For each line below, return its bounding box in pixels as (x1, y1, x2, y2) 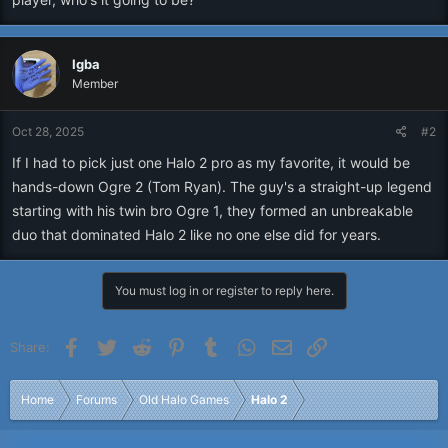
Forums (76, 392, 117, 407)
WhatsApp (258, 337, 323, 353)
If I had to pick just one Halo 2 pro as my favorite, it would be (12, 154, 410, 171)
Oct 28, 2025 (12, 124, 84, 139)
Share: (10, 339, 50, 355)
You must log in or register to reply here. (114, 283, 334, 298)
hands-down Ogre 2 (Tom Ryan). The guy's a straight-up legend (12, 178, 432, 195)
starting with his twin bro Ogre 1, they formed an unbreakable (12, 202, 413, 219)
